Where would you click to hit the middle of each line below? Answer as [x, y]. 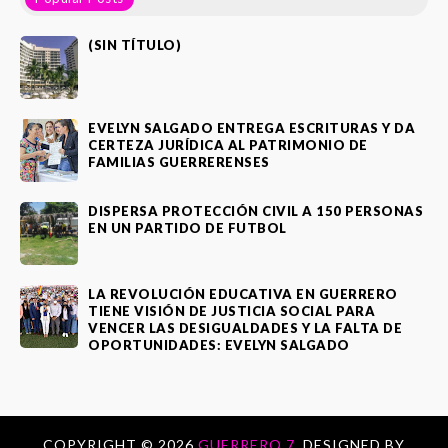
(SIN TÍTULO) [134, 45]
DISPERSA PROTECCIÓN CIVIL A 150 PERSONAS [255, 211]
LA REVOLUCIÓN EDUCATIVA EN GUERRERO [243, 294]
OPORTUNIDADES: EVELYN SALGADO [219, 345]
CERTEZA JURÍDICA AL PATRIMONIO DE [228, 145]
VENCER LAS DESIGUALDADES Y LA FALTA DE [245, 328]
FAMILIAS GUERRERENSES [179, 162]
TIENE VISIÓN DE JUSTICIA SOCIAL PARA [231, 311]
